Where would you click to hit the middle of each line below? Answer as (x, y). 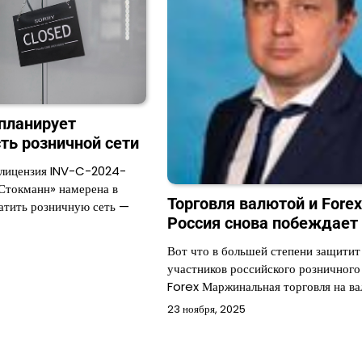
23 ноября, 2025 (206, 309)
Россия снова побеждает (262, 223)
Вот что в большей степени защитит (263, 250)
